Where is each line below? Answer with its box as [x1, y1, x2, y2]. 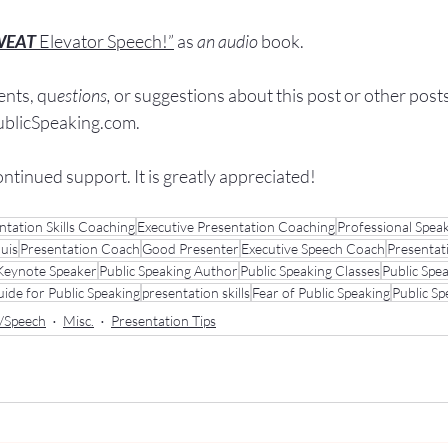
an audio [197, 30, 258, 53]
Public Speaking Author [99, 262, 238, 280]
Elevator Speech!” [39, 30, 174, 53]
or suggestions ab [111, 84, 247, 107]
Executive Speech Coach [241, 240, 385, 258]
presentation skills [142, 284, 250, 302]
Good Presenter [142, 240, 239, 258]
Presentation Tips [111, 311, 216, 329]
